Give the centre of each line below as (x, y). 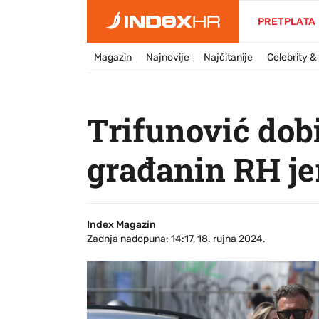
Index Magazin (121, 225)
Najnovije (168, 57)
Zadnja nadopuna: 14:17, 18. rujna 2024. (176, 239)
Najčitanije (228, 57)
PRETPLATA (287, 22)
